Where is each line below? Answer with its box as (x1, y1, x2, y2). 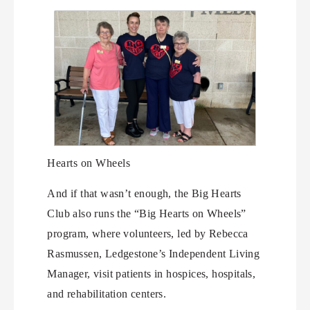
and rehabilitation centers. (47, 287, 167, 300)
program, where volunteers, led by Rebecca (47, 227, 248, 239)
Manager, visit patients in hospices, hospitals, (47, 267, 256, 280)
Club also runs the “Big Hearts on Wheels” (47, 207, 246, 219)
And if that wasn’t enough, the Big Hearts (47, 187, 241, 199)
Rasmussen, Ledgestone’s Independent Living (47, 247, 260, 259)
